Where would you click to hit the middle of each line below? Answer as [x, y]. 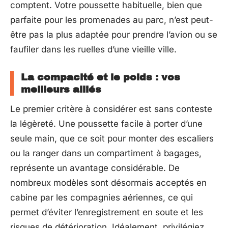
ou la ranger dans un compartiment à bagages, [106, 153]
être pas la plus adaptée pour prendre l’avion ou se [114, 34]
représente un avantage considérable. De [95, 168]
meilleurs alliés [61, 89]
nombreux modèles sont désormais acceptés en [108, 182]
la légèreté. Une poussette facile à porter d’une [106, 123]
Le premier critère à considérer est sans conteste [111, 109]
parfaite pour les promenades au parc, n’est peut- [112, 20]
